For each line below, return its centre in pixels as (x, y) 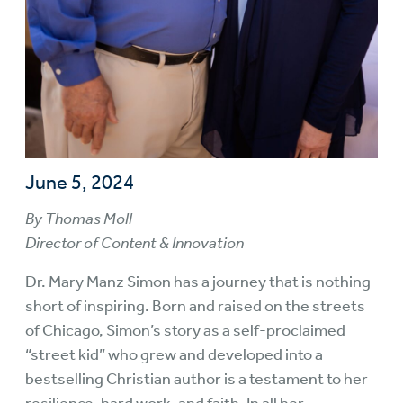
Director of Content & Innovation (134, 243)
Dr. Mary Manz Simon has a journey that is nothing (198, 282)
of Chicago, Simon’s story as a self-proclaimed (185, 330)
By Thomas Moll (79, 219)
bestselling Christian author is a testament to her (197, 379)
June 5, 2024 (80, 183)
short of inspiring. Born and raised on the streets (195, 306)
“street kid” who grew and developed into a (174, 354)
